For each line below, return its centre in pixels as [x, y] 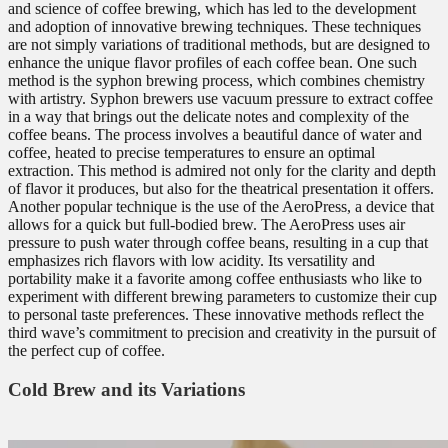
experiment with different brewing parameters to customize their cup [222, 297]
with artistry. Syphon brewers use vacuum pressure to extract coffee [220, 99]
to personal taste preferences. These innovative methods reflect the [216, 315]
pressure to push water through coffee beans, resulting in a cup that [218, 243]
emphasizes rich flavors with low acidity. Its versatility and [191, 261]
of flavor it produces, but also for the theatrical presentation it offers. [221, 189]
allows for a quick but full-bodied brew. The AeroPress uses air [206, 225]
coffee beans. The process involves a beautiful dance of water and [215, 135]
